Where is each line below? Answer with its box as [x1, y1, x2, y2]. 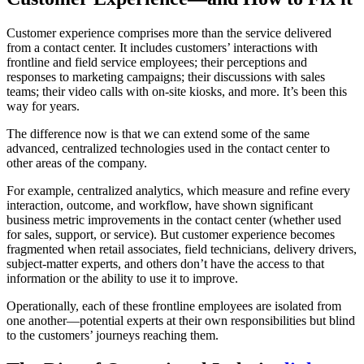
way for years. [6, 98, 80, 113]
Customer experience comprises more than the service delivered [6, 25, 331, 40]
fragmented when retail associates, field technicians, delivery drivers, [6, 241, 357, 256]
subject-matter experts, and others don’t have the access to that [6, 256, 324, 271]
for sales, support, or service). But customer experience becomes [6, 227, 335, 241]
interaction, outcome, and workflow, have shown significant [6, 197, 313, 212]
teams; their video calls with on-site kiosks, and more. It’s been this [6, 84, 347, 98]
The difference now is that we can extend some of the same [6, 126, 310, 141]
